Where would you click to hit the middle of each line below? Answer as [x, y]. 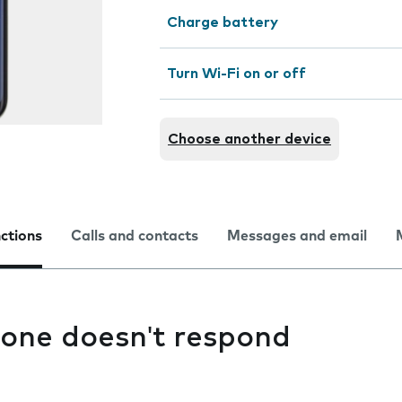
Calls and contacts [135, 236]
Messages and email [297, 236]
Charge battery [223, 22]
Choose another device [249, 139]
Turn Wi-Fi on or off [236, 74]
